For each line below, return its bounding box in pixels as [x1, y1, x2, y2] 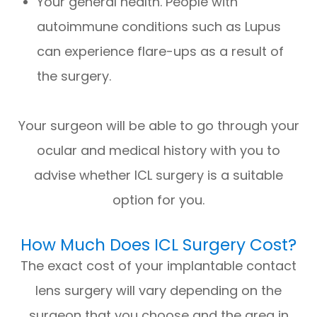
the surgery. [37, 67, 112, 85]
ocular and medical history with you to [37, 141, 280, 159]
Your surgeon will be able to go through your [18, 116, 299, 134]
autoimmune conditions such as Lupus [37, 17, 282, 35]
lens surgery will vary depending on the [35, 281, 282, 299]
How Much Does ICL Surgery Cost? [21, 233, 296, 256]
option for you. [113, 190, 204, 209]
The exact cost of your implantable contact [21, 256, 296, 275]
